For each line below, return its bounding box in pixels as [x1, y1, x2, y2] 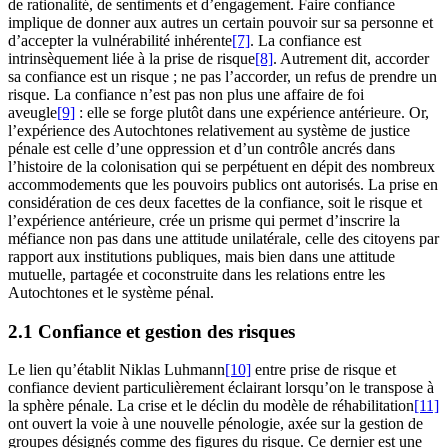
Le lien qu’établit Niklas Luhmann [8, 361, 225, 379]
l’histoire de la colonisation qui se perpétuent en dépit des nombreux [8, 157, 435, 175]
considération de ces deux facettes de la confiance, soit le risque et [8, 193, 422, 211]
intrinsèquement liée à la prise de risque [8, 49, 255, 67]
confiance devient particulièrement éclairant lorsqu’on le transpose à [8, 379, 434, 397]
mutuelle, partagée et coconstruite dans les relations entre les [8, 265, 385, 283]
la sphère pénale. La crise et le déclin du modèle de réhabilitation [8, 397, 414, 415]
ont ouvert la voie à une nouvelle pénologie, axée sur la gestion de [8, 415, 423, 433]
